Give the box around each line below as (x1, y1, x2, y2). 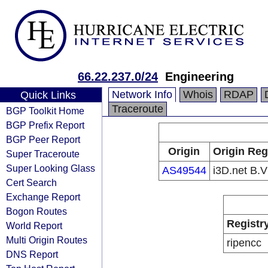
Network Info (112, 89, 172, 100)
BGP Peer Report (6, 134, 80, 145)
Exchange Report (6, 191, 80, 202)
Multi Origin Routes (6, 234, 87, 245)
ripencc (227, 237, 261, 249)
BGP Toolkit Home (6, 105, 84, 116)
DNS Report (6, 249, 58, 260)
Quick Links (20, 89, 76, 101)
